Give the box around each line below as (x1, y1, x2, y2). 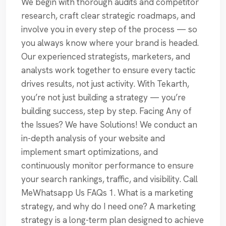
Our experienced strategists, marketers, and (21, 51, 190, 63)
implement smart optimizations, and (21, 146, 158, 158)
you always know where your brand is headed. (21, 37, 199, 49)
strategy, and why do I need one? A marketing (21, 201, 196, 212)
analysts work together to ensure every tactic (21, 65, 196, 76)
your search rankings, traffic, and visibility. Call (21, 174, 198, 185)
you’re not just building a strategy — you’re (21, 92, 186, 103)
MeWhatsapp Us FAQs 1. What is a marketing (21, 187, 193, 199)
